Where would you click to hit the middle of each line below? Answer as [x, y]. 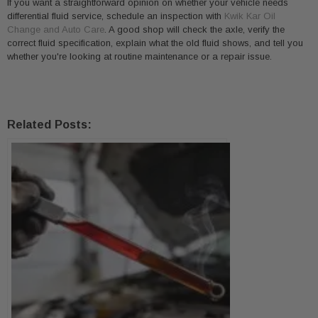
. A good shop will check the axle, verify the [194, 29]
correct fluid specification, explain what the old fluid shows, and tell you [155, 43]
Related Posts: [49, 125]
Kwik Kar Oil [250, 16]
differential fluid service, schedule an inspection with [116, 16]
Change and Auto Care [56, 29]
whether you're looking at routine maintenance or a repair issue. [139, 56]
